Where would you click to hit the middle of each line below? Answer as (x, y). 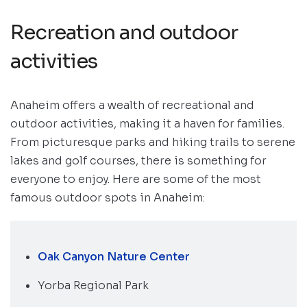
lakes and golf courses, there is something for (138, 161)
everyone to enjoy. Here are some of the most (136, 180)
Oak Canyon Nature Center (114, 257)
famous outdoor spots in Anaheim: (108, 198)
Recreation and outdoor (124, 33)
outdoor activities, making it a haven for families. (147, 124)
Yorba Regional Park (93, 286)
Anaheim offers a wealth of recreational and (132, 106)
